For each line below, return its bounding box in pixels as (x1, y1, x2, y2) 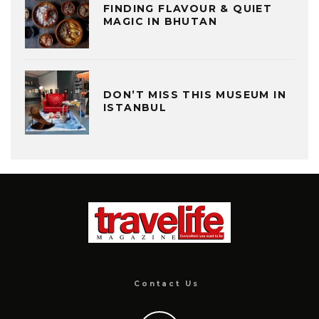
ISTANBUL (103, 100, 167, 114)
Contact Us (134, 279, 199, 289)
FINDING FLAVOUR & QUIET (103, 1, 273, 15)
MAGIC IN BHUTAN (103, 14, 217, 28)
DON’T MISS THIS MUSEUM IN (103, 88, 286, 101)
